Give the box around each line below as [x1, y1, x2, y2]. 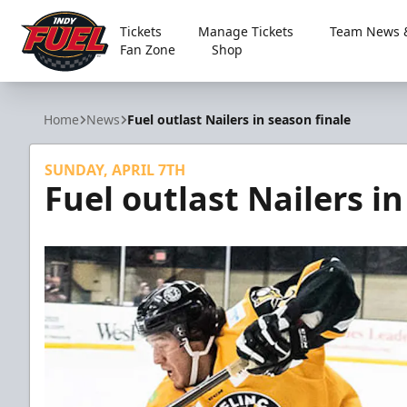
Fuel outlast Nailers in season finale [127, 111, 351, 128]
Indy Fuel [17, 74, 79, 95]
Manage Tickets [197, 23, 293, 40]
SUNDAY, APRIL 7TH [45, 160, 185, 180]
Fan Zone [119, 41, 175, 58]
